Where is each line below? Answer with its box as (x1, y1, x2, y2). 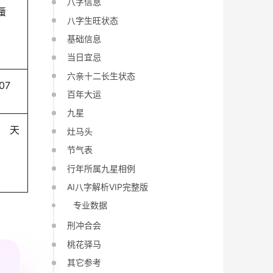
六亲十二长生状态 (67, 70, 136, 81)
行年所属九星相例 (67, 163, 136, 174)
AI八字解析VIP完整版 (67, 181, 149, 192)
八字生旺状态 (67, 15, 119, 26)
